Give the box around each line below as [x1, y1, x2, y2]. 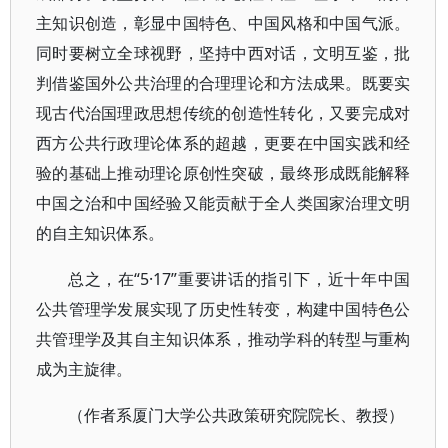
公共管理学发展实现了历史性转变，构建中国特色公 [36, 298, 411, 320]
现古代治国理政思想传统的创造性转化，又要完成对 [36, 102, 411, 124]
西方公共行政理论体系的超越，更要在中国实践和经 [36, 132, 411, 154]
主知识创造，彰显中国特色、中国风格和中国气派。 [36, 12, 411, 34]
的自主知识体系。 [36, 222, 164, 244]
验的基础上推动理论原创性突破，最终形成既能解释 [36, 162, 411, 184]
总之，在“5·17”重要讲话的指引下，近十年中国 [68, 268, 411, 290]
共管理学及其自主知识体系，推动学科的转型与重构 [36, 328, 411, 350]
